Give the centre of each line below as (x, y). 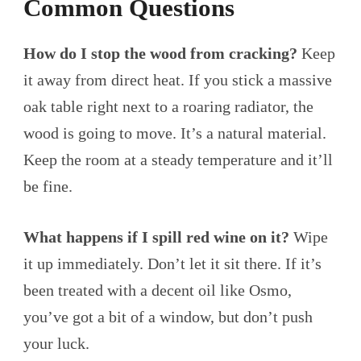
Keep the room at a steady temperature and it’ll (178, 160)
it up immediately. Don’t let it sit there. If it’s (172, 264)
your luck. (56, 344)
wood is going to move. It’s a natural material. (175, 133)
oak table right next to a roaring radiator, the (168, 107)
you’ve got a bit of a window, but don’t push (168, 317)
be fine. (48, 187)
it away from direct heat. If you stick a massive (178, 80)
